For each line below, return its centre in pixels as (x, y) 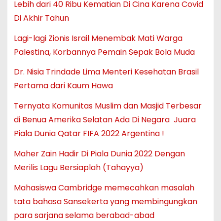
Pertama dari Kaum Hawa (63, 86)
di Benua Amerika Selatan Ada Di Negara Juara (105, 120)
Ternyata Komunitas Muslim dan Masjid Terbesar (108, 106)
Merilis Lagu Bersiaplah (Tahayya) (78, 167)
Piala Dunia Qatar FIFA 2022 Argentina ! (89, 134)
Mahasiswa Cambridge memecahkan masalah (104, 187)
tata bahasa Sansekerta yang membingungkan (105, 201)
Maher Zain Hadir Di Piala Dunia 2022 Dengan (99, 153)
